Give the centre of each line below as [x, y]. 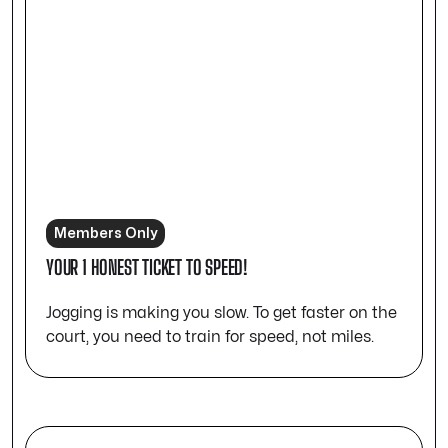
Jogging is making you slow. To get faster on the [221, 313]
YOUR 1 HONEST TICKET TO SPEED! [147, 267]
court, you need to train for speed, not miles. [210, 337]
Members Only [105, 234]
